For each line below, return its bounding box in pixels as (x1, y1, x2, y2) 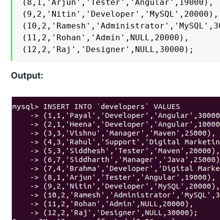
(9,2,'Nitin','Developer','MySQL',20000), (22, 9, 219, 19)
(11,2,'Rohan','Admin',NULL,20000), (22, 33, 190, 43)
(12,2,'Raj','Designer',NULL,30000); (22, 45, 194, 55)
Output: (11, 70, 44, 81)
